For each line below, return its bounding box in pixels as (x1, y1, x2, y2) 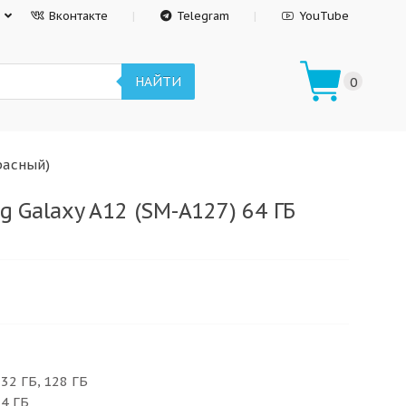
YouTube (299, 8, 349, 24)
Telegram (177, 8, 230, 24)
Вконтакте (49, 8, 109, 24)
